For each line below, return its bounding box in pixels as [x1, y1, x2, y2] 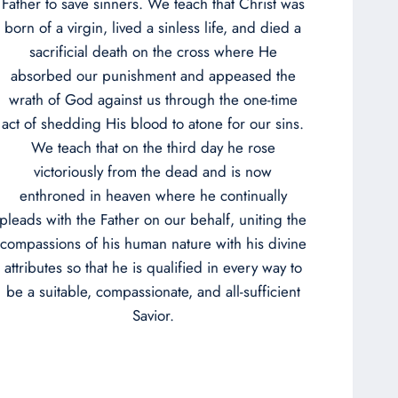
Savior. [131, 304, 174, 326]
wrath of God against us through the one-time [8, 88, 298, 110]
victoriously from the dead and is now [34, 160, 272, 182]
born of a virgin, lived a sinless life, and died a [4, 16, 301, 38]
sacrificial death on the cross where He [28, 40, 277, 62]
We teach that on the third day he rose [30, 136, 275, 158]
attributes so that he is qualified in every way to [4, 256, 302, 278]
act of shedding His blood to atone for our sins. [2, 112, 304, 134]
